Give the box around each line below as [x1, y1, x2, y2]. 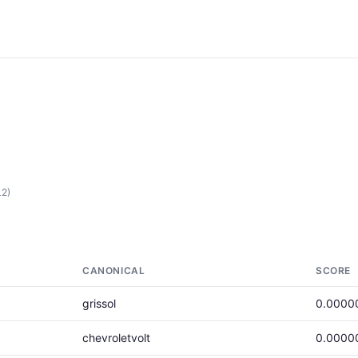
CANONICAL [82, 265, 145, 276]
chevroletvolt [82, 331, 150, 344]
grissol [82, 296, 116, 310]
